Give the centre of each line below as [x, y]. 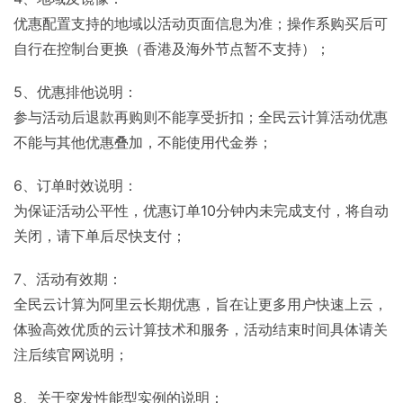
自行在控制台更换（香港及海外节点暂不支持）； [172, 49]
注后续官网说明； [71, 355]
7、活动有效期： [68, 279]
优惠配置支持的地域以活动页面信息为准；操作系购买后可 [201, 24]
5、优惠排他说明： [76, 92]
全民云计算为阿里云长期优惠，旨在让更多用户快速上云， [201, 304]
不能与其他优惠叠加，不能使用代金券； [143, 143]
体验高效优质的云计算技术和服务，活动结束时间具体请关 [201, 330]
